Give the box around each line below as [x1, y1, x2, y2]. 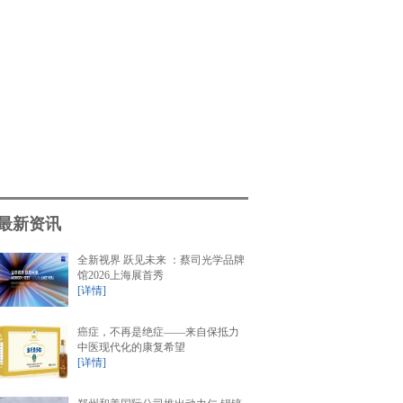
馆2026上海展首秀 [77, 269, 164, 282]
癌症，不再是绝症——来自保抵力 [77, 326, 239, 338]
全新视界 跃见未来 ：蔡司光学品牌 [77, 254, 245, 266]
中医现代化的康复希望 [77, 341, 185, 354]
